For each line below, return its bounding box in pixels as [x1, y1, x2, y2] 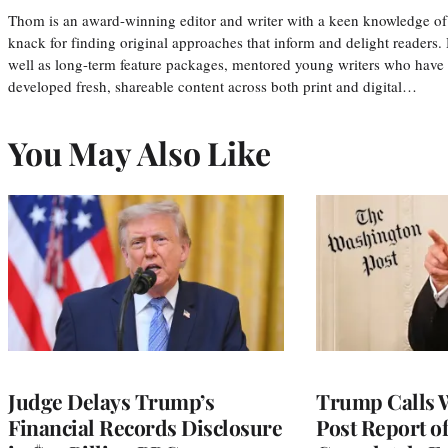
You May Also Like [8, 130, 271, 174]
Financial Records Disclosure [8, 412, 282, 441]
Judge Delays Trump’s [8, 386, 214, 415]
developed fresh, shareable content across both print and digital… [8, 75, 417, 96]
